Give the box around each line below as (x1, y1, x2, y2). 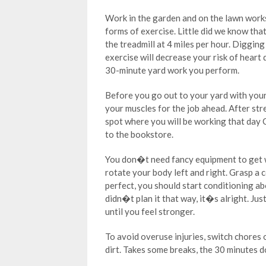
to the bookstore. (105, 129, 173, 140)
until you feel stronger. (105, 206, 195, 217)
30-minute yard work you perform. (105, 65, 239, 75)
